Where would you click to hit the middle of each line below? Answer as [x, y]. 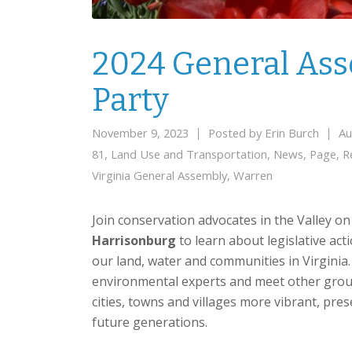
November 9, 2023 [142, 133]
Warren [253, 176]
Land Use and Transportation [189, 154]
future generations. [150, 323]
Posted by [235, 133]
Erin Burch [292, 133]
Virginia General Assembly [159, 176]
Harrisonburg [134, 241]
